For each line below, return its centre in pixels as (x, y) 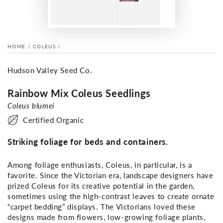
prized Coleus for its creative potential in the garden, (101, 185)
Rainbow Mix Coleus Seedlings (79, 93)
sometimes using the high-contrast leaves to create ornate (111, 196)
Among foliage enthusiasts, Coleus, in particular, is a (100, 165)
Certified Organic (54, 120)
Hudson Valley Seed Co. (50, 70)
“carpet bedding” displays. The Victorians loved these (102, 206)
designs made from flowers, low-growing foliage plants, (107, 217)
